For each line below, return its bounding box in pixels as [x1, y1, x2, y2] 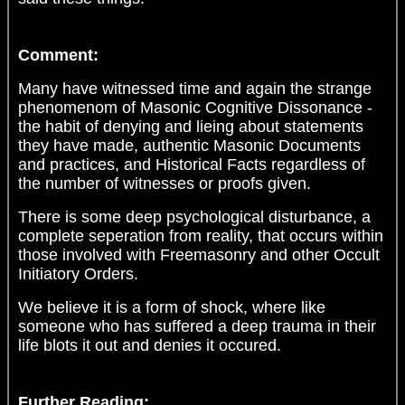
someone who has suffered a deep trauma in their [18, 317, 376, 336]
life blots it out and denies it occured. [18, 336, 281, 355]
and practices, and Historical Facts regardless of [18, 155, 365, 174]
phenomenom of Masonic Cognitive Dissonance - [18, 99, 372, 118]
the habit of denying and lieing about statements [18, 118, 363, 137]
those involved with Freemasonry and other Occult [18, 246, 380, 265]
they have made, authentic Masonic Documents [18, 137, 361, 155]
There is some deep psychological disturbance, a [18, 208, 371, 227]
